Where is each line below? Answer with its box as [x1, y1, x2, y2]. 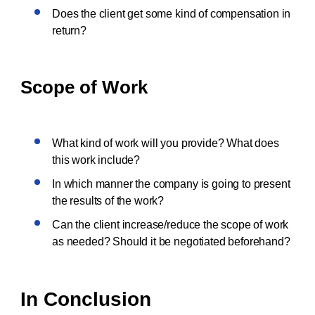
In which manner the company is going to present [52, 178, 290, 190]
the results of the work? [52, 195, 167, 207]
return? [52, 25, 89, 37]
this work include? [52, 154, 143, 166]
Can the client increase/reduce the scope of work [52, 219, 289, 231]
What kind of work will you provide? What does [52, 137, 279, 149]
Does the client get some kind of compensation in [52, 8, 291, 20]
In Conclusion [20, 288, 151, 310]
